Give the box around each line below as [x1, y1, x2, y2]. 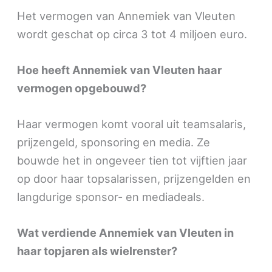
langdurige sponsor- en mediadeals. [17, 190, 205, 204]
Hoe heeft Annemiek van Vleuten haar [17, 63, 222, 76]
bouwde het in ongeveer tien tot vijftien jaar [17, 154, 248, 168]
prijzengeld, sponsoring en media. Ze [17, 135, 211, 149]
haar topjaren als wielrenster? [17, 244, 178, 258]
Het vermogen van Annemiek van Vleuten [17, 8, 236, 22]
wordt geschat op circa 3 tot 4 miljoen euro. [17, 27, 248, 41]
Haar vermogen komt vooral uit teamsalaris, [17, 117, 246, 131]
